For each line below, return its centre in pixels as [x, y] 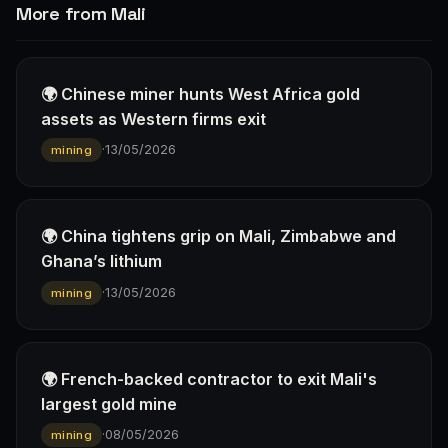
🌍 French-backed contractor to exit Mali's [209, 378]
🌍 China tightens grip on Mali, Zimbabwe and [218, 236]
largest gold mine [109, 403]
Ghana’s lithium [101, 261]
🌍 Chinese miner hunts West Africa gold [200, 93]
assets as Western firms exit [153, 118]
